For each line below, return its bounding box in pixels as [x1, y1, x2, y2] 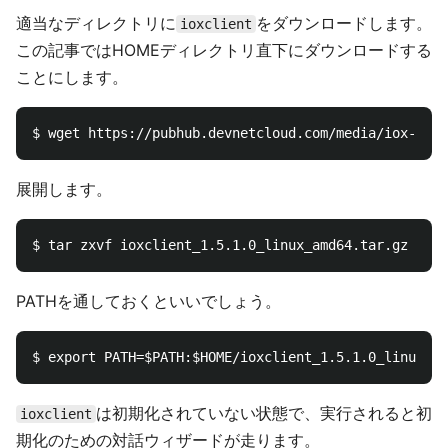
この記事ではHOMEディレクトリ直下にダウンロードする [16, 40, 432, 60]
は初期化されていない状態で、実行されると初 [96, 403, 432, 423]
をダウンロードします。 [256, 13, 432, 33]
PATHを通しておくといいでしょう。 [16, 291, 281, 311]
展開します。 [16, 179, 112, 199]
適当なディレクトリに [16, 13, 176, 33]
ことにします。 [16, 67, 128, 87]
